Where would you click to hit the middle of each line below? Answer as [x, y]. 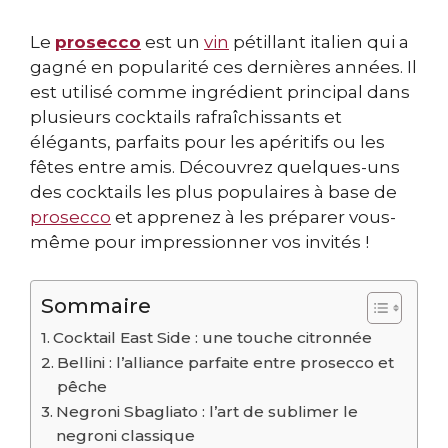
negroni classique [126, 436]
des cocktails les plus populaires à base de [213, 191]
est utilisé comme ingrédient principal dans [220, 91]
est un [172, 41]
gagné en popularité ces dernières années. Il [223, 66]
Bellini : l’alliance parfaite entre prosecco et [226, 363]
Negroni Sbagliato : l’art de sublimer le [207, 412]
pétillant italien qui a [319, 41]
